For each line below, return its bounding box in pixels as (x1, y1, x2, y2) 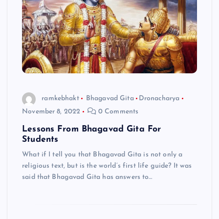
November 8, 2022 (22, 108, 81, 115)
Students (22, 135, 59, 144)
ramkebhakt (42, 95, 79, 103)
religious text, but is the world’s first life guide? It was (22, 162, 192, 170)
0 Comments (96, 108, 139, 115)
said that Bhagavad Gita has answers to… (22, 173, 153, 181)
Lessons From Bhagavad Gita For (22, 125, 161, 133)
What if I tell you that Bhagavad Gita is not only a (22, 151, 183, 158)
